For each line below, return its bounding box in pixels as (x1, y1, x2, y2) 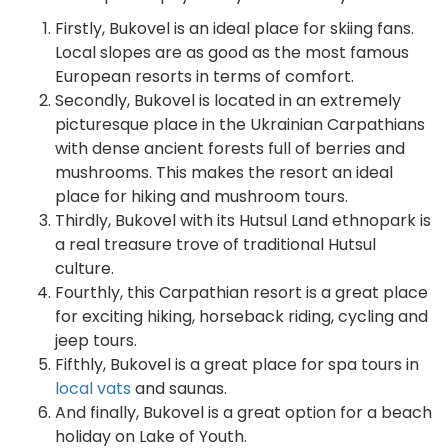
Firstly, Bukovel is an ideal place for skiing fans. (55, 17, 414, 40)
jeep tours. (55, 329, 137, 352)
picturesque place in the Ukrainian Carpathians (55, 113, 425, 136)
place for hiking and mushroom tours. (55, 185, 348, 208)
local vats (55, 377, 131, 400)
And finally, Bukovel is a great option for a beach (55, 401, 432, 424)
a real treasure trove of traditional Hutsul (55, 233, 376, 256)
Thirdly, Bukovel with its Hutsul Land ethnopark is (55, 209, 431, 232)
